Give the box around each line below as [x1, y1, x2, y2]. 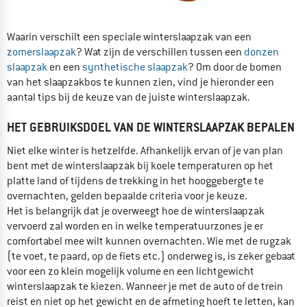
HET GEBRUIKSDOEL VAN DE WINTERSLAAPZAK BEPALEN [7, 119, 295, 135]
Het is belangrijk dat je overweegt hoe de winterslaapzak [7, 204, 265, 218]
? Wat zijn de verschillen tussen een [76, 45, 244, 59]
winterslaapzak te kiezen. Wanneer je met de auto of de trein [7, 279, 283, 293]
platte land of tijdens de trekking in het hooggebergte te [7, 173, 264, 188]
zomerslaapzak [7, 45, 76, 59]
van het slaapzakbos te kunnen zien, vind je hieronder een [7, 75, 274, 89]
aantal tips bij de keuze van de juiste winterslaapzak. [7, 90, 250, 104]
